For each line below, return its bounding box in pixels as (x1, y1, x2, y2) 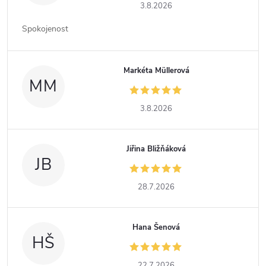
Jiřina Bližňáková (126, 144, 186, 154)
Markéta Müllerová (123, 65, 189, 76)
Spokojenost (22, 23, 68, 34)
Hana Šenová (132, 222, 180, 233)
